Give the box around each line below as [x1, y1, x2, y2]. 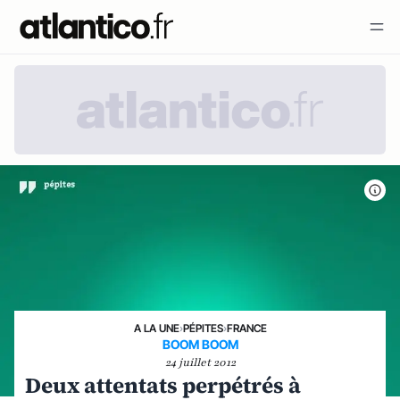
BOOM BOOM [162, 336, 238, 352]
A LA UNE [133, 321, 179, 335]
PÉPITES [182, 321, 223, 335]
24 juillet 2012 [164, 354, 236, 370]
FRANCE [226, 321, 267, 335]
